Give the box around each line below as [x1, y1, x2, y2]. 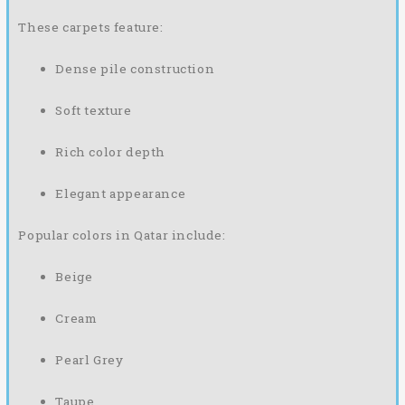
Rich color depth [55, 144, 166, 161]
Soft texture [55, 102, 132, 119]
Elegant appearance [55, 185, 186, 202]
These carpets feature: [18, 19, 164, 36]
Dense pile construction [55, 61, 215, 78]
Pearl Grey [55, 351, 124, 368]
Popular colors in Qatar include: [18, 227, 226, 244]
